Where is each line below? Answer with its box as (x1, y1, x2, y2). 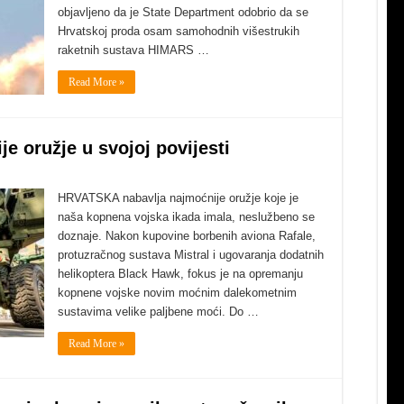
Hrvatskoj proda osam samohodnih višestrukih (58, 24, 299, 38)
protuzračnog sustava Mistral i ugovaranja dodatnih (58, 248, 324, 262)
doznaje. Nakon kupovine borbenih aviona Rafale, (58, 229, 316, 243)
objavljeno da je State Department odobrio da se (58, 5, 308, 19)
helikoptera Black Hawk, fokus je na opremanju (58, 267, 303, 280)
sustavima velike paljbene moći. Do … (58, 305, 259, 318)
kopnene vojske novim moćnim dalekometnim (58, 286, 297, 299)
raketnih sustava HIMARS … (58, 43, 209, 57)
